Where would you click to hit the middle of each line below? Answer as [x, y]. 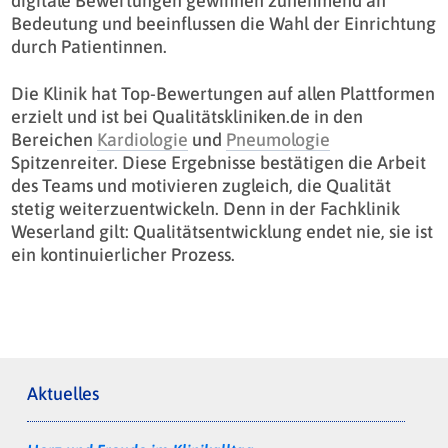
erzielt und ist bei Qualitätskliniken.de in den [186, 117]
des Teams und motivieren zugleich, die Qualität [200, 186]
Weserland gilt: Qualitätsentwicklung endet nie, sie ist [221, 232]
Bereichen [53, 140]
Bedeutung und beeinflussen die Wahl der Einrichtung [223, 24]
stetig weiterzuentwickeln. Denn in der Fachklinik [205, 209]
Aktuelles [62, 394]
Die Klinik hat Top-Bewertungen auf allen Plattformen [222, 94]
